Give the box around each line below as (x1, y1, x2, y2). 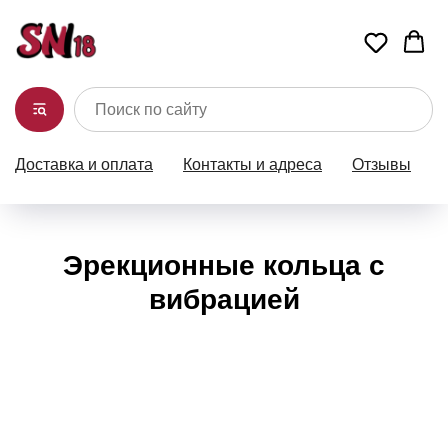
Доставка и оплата (15, 156, 153, 174)
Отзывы (352, 156, 411, 174)
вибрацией (148, 284, 300, 316)
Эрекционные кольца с (63, 250, 385, 282)
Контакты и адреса (183, 156, 322, 174)
